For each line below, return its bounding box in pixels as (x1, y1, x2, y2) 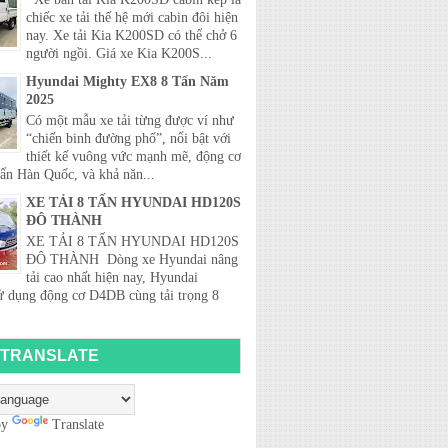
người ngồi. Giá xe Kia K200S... (26, 46, 212, 62)
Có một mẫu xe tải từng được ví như (26, 113, 234, 129)
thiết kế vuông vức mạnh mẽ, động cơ (26, 149, 241, 165)
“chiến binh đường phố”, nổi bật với (26, 131, 231, 147)
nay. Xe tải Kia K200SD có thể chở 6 (26, 28, 237, 44)
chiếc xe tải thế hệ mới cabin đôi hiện (26, 10, 238, 26)
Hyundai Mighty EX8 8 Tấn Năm (26, 74, 229, 90)
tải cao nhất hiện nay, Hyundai (26, 269, 198, 285)
